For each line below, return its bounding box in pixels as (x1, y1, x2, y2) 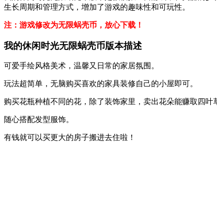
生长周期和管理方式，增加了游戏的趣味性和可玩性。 (4, 2, 190, 11)
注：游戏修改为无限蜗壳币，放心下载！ (4, 20, 143, 29)
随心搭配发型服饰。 (4, 115, 74, 124)
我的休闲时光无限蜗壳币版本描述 (4, 40, 142, 51)
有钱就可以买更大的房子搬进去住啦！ (4, 133, 136, 142)
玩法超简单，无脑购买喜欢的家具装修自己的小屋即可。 (4, 79, 198, 88)
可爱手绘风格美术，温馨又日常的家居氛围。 (4, 62, 159, 70)
